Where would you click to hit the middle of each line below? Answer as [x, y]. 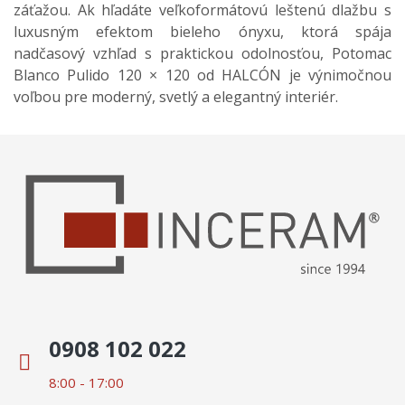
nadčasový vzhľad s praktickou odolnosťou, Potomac [202, 53]
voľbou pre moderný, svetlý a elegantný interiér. [176, 96]
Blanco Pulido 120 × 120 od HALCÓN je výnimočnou [202, 75]
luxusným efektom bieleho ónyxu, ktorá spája [202, 31]
